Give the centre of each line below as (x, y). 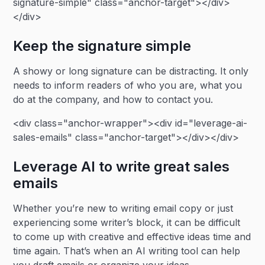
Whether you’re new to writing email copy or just (123, 208)
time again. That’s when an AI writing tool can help (127, 251)
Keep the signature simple (102, 46)
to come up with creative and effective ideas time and (132, 237)
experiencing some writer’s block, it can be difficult (127, 222)
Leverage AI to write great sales (122, 167)
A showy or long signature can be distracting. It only (131, 71)
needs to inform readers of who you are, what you (128, 85)
